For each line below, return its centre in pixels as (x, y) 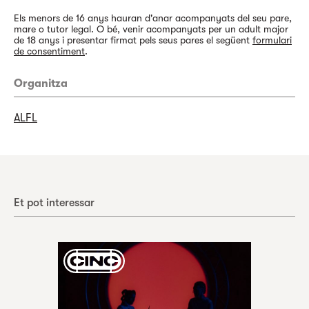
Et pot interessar (54, 203)
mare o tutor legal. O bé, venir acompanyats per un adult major (151, 29)
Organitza (41, 83)
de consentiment (49, 51)
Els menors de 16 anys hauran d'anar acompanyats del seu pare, (153, 18)
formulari (272, 40)
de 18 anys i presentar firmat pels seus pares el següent (133, 40)
